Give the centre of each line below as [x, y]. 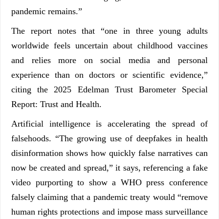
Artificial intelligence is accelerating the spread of [109, 124]
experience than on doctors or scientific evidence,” [109, 75]
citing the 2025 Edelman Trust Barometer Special [109, 90]
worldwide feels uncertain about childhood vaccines [109, 46]
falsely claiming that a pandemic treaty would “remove [109, 197]
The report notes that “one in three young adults [109, 31]
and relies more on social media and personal [109, 60]
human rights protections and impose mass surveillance [109, 212]
